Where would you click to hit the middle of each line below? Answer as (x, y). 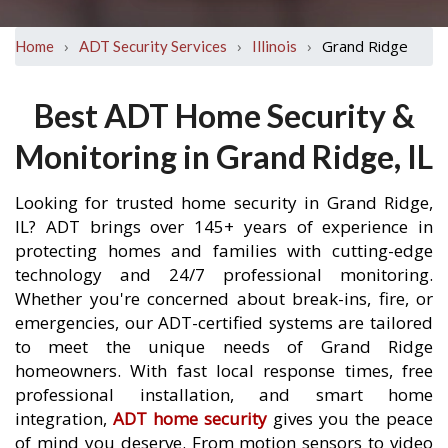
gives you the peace (350, 418)
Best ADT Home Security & (224, 115)
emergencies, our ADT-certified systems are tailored (224, 322)
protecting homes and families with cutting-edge (224, 250)
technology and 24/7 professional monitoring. (224, 274)
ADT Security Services (153, 46)
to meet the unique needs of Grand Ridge (224, 346)
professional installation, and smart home (224, 394)
